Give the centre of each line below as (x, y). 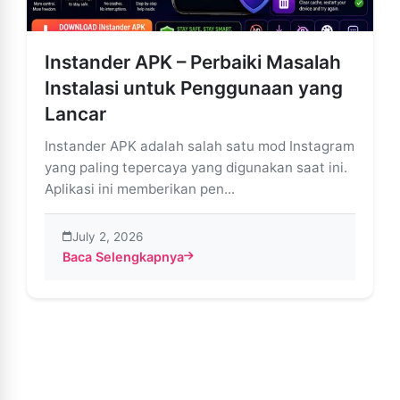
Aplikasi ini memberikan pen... (140, 188)
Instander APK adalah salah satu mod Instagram (200, 146)
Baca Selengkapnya (123, 256)
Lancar (75, 113)
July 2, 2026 (108, 236)
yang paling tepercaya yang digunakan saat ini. (196, 167)
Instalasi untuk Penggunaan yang (194, 87)
